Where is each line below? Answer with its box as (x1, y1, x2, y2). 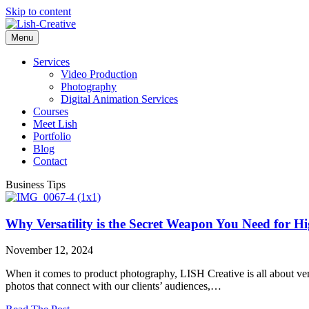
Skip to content (6, 6, 71, 17)
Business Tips (6, 179, 66, 190)
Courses (33, 106, 68, 117)
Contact (33, 155, 67, 167)
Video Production (61, 68, 137, 80)
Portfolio (33, 130, 71, 142)
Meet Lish (33, 118, 77, 130)
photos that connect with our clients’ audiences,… (6, 280, 221, 292)
